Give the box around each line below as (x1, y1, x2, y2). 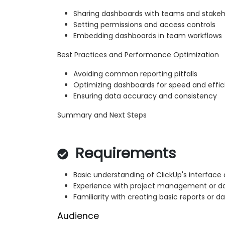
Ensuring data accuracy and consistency (73, 90, 217, 101)
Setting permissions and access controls (73, 19, 215, 30)
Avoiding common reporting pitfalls (73, 68, 197, 79)
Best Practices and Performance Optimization (57, 49, 219, 60)
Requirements (71, 143, 176, 163)
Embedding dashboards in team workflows (73, 30, 222, 41)
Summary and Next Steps (57, 109, 147, 120)
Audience (57, 209, 99, 222)
